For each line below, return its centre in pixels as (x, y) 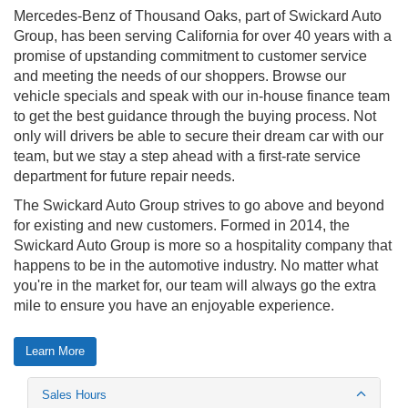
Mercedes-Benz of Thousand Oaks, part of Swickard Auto (198, 15)
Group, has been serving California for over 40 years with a (203, 36)
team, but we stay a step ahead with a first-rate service (187, 156)
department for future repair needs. (124, 176)
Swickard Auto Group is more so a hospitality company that (203, 245)
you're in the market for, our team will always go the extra (195, 285)
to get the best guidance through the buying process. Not (195, 116)
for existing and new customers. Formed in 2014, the (182, 225)
